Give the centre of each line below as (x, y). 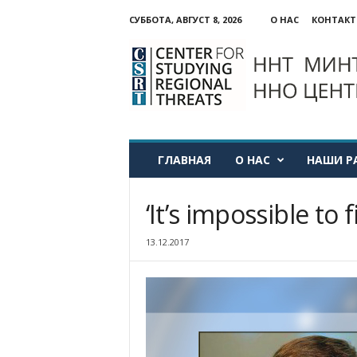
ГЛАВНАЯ (184, 160)
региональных (162, 87)
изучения (150, 71)
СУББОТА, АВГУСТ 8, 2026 (185, 20)
